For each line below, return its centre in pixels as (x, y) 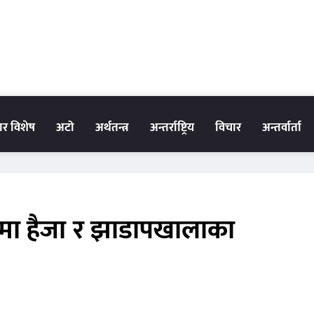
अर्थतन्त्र (112, 128)
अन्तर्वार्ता (282, 128)
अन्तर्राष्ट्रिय (172, 128)
